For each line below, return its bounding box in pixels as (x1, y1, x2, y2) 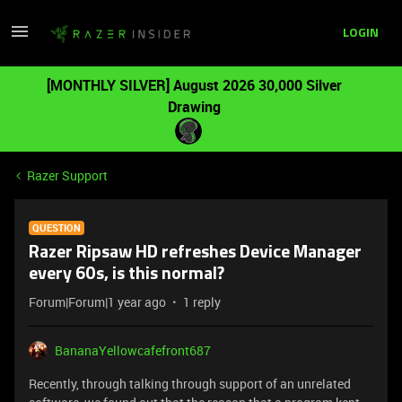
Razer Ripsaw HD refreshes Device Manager (29, 244, 362, 262)
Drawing (167, 97, 221, 117)
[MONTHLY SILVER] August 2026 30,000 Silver (46, 75, 342, 95)
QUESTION (32, 221, 81, 234)
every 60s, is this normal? (29, 266, 224, 284)
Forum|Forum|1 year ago (29, 293, 166, 310)
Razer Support (27, 167, 108, 184)
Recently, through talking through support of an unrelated (29, 375, 351, 392)
